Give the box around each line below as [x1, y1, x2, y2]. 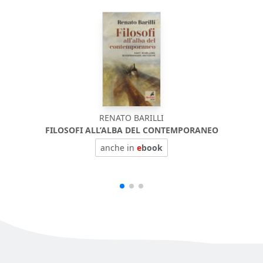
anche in [100, 141, 137, 153]
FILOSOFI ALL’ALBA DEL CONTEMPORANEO [45, 124, 218, 136]
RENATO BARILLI [99, 112, 164, 123]
